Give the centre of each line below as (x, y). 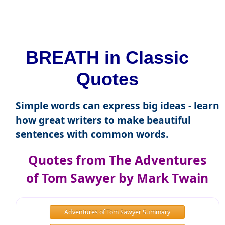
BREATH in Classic (107, 58)
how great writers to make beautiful (103, 120)
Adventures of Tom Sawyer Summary (117, 212)
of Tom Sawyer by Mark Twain (117, 178)
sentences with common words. (92, 134)
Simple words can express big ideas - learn (117, 106)
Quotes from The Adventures (117, 160)
